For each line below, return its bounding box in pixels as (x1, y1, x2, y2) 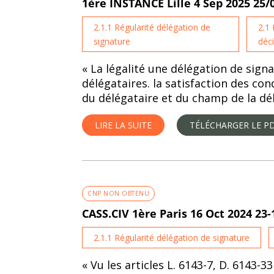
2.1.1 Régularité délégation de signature (94, 232, 250, 243)
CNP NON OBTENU (87, 189, 150, 198)
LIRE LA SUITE (95, 119, 152, 131)
